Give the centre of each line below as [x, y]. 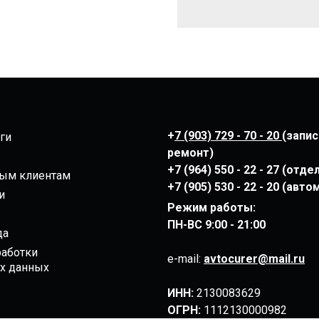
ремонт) [190, 152]
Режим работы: [213, 207]
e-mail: [185, 258]
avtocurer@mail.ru [254, 258]
